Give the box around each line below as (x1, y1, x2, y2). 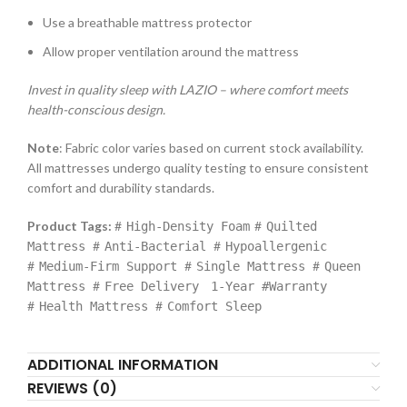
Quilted (266, 219, 317, 234)
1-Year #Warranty (211, 279, 327, 294)
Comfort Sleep (167, 299, 262, 314)
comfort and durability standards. (27, 180, 214, 196)
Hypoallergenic (225, 239, 327, 254)
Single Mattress (196, 259, 305, 274)
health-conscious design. (27, 102, 165, 118)
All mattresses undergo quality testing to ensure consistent (27, 160, 369, 176)
